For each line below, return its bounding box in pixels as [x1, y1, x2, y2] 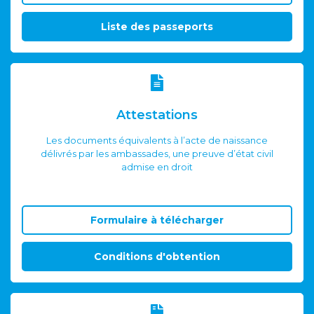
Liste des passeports [101, 20, 213, 34]
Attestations [116, 107, 198, 123]
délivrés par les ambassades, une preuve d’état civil [41, 148, 273, 160]
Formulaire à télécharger [90, 214, 224, 227]
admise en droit [121, 161, 193, 173]
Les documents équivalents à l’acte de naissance [46, 135, 268, 146]
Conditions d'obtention [94, 250, 220, 264]
